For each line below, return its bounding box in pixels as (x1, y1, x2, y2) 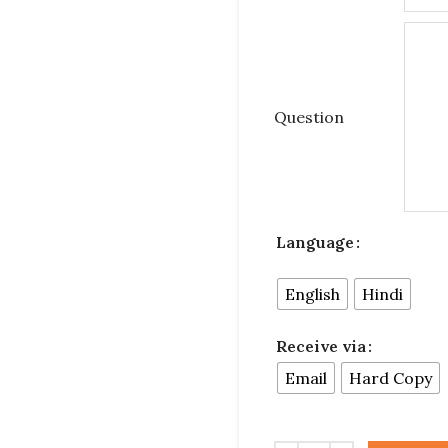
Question (274, 107, 344, 127)
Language (276, 231, 354, 252)
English (285, 283, 340, 304)
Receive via (276, 335, 366, 356)
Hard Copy (349, 367, 432, 388)
